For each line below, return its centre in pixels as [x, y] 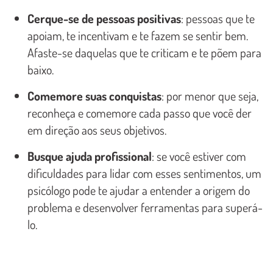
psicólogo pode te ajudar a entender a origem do [139, 190]
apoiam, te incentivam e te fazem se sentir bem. [138, 35]
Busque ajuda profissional [90, 156]
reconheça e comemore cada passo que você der [140, 112]
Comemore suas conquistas [94, 95]
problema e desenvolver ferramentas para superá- [145, 207]
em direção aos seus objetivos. [97, 129]
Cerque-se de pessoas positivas [104, 18]
